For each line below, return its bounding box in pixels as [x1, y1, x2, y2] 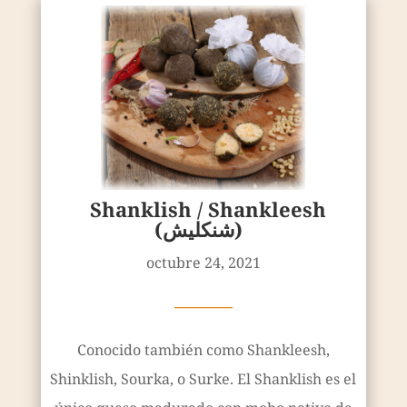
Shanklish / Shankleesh [89, 194, 326, 223]
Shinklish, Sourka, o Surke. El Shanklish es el [50, 368, 357, 389]
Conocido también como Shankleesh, [76, 339, 330, 360]
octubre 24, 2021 [145, 252, 261, 273]
